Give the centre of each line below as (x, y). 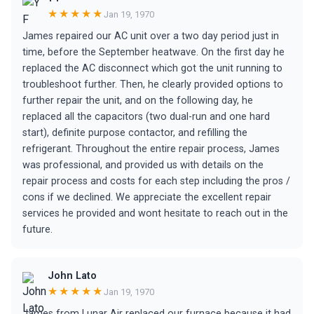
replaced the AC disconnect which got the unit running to (152, 68)
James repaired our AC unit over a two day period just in (151, 36)
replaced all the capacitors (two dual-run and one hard (146, 117)
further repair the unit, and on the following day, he (138, 101)
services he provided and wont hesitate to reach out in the (155, 213)
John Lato (72, 276)
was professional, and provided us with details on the (143, 165)
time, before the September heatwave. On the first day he (153, 52)
